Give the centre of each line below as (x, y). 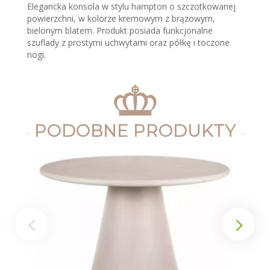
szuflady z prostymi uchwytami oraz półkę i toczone (128, 43)
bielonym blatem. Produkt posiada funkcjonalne (120, 31)
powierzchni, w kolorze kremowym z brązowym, (121, 19)
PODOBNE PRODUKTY (135, 131)
